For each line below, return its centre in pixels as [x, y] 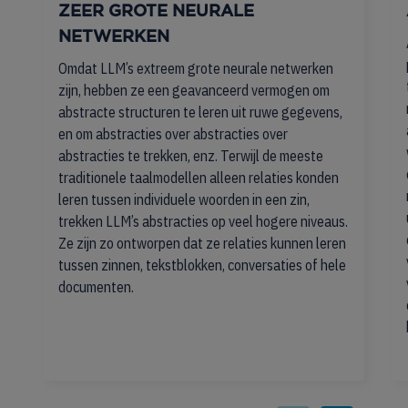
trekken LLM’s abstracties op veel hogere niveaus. [203, 221]
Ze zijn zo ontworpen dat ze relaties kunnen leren [202, 243]
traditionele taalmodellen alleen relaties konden [199, 178]
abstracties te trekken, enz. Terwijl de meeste [191, 156]
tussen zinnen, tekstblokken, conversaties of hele [202, 265]
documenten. [96, 287]
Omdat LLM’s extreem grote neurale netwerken [196, 68]
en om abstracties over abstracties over [173, 134]
